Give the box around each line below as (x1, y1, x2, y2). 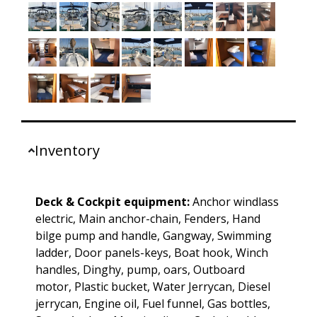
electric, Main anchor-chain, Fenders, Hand (35, 210, 260, 226)
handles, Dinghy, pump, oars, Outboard (35, 261, 245, 277)
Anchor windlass (190, 193, 279, 209)
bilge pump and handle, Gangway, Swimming (35, 227, 272, 243)
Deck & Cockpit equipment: (35, 193, 190, 209)
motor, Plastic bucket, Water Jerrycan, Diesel (35, 278, 270, 294)
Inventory (35, 140, 100, 160)
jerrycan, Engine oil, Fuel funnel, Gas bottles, (35, 295, 270, 311)
